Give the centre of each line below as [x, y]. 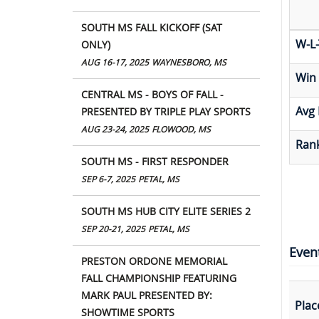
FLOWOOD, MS [181, 129]
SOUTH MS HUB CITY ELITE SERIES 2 [166, 211]
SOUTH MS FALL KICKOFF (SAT [152, 27]
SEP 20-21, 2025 [113, 229]
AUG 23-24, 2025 [115, 129]
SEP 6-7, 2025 [108, 179]
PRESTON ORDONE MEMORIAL [154, 261]
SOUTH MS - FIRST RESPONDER [155, 161]
